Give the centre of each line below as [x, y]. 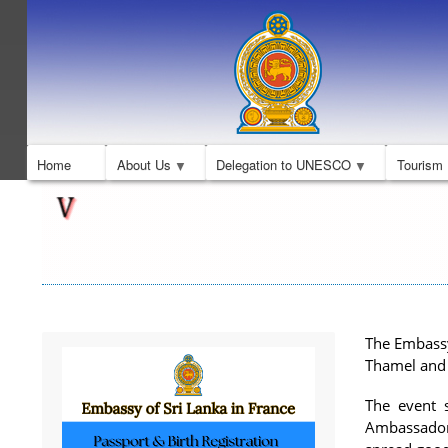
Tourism [419, 165]
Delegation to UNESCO [284, 165]
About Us [143, 165]
